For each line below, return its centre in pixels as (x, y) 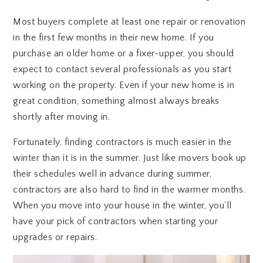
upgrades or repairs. (55, 237)
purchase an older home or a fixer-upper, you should (124, 54)
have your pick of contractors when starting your (116, 222)
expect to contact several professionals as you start (122, 70)
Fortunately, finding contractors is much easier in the (122, 142)
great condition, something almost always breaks (116, 101)
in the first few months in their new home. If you (114, 38)
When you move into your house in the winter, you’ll (122, 206)
